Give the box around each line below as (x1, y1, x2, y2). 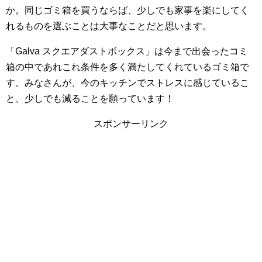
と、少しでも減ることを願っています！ (6, 94, 174, 104)
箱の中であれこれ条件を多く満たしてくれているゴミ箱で (6, 62, 249, 72)
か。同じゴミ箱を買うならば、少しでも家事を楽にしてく (6, 5, 249, 15)
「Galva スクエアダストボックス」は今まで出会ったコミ (6, 46, 248, 56)
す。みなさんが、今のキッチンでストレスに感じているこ (6, 78, 249, 88)
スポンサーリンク (94, 119, 168, 129)
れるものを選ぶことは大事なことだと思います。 (6, 21, 212, 31)
